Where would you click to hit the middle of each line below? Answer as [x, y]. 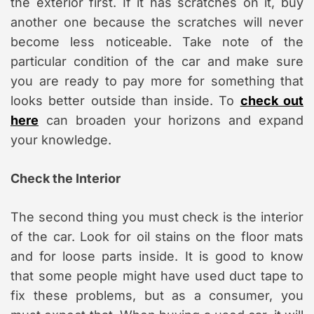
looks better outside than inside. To [125, 100]
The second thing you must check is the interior [157, 217]
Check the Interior [66, 178]
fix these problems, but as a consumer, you [157, 295]
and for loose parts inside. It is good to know [157, 256]
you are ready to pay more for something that [157, 81]
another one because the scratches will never [157, 22]
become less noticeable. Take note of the [157, 41]
